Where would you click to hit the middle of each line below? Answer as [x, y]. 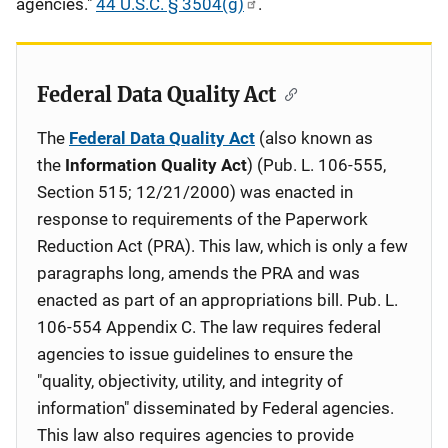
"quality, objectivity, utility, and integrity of [190, 381]
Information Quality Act [156, 165]
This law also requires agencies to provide [195, 435]
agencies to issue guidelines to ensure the [195, 354]
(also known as [314, 138]
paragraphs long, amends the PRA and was [198, 273]
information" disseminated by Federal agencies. [215, 408]
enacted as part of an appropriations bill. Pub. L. [217, 300]
